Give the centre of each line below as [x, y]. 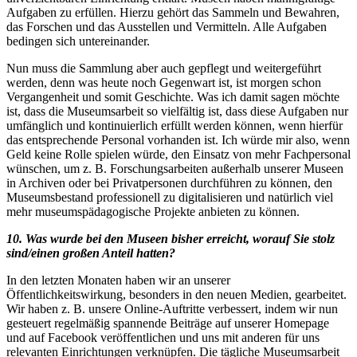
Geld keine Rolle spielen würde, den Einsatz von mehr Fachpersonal [178, 154]
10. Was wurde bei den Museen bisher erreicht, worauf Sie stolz [171, 238]
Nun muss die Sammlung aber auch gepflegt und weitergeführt [164, 68]
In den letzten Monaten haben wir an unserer [118, 280]
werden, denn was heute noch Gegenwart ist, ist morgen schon [164, 82]
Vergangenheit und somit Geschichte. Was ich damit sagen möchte [173, 96]
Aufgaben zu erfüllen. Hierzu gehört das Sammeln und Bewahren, [173, 12]
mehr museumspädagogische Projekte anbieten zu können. [153, 211]
